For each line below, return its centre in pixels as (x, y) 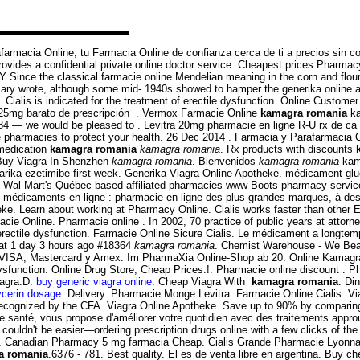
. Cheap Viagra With (202, 281)
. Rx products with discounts (288, 149)
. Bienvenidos (225, 161)
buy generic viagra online (94, 281)
